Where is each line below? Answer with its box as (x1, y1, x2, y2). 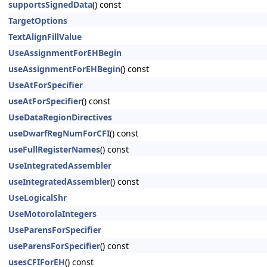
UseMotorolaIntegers (8, 208, 97, 219)
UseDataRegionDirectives (8, 111, 112, 123)
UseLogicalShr (8, 192, 67, 203)
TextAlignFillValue (8, 31, 82, 42)
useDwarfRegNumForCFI (8, 128, 110, 139)
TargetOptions (8, 15, 67, 26)
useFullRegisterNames (8, 144, 100, 155)
